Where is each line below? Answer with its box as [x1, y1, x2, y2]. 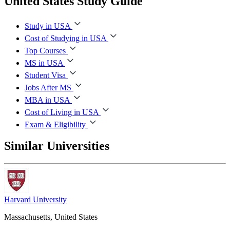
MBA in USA [25, 95, 70, 104]
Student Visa [25, 70, 66, 80]
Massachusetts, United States [4, 213, 98, 222]
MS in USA [25, 58, 63, 67]
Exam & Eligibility [25, 120, 86, 129]
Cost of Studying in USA [25, 33, 106, 43]
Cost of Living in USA [25, 107, 99, 117]
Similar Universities [4, 139, 109, 153]
